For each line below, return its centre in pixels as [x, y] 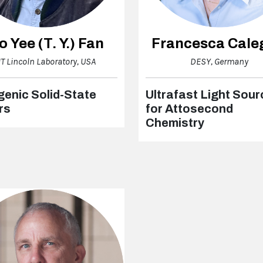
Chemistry [175, 123]
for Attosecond [189, 109]
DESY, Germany [220, 62]
